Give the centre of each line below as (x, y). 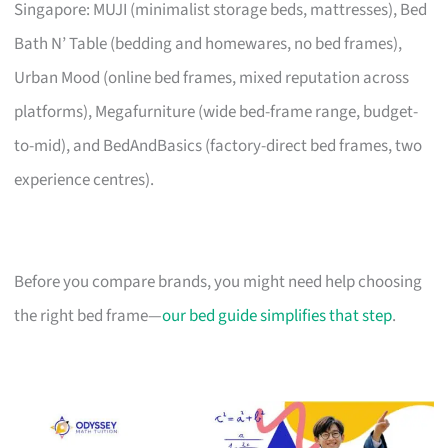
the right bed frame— (88, 315)
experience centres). (84, 179)
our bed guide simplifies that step (277, 315)
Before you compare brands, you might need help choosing (218, 281)
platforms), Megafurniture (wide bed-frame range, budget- (216, 111)
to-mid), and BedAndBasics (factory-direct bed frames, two (218, 145)
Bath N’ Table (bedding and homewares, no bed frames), (208, 43)
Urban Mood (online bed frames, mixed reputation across (212, 77)
